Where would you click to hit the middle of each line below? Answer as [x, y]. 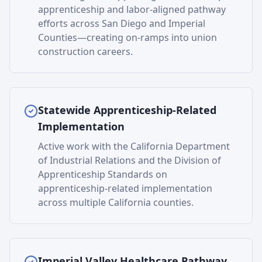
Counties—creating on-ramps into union [127, 37]
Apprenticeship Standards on [103, 174]
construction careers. [85, 51]
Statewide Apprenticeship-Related [127, 110]
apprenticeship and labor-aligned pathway [132, 9]
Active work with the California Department [134, 146]
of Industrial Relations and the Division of [130, 160]
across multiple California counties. [116, 202]
